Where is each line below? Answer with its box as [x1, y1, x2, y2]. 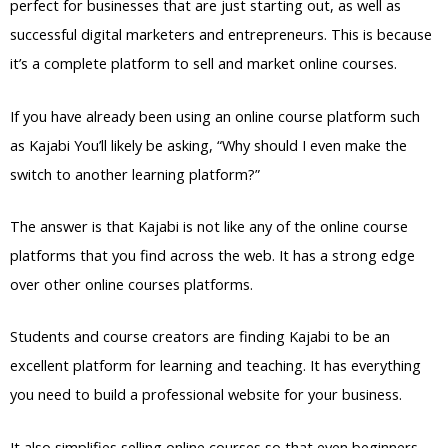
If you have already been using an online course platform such [10, 105, 420, 126]
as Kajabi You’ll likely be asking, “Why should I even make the [10, 134, 407, 155]
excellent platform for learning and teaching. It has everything [10, 355, 421, 376]
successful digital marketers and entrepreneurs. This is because [10, 24, 432, 45]
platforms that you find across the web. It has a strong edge [10, 245, 415, 266]
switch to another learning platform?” [10, 163, 260, 184]
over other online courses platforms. [10, 274, 253, 295]
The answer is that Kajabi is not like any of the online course [10, 216, 408, 237]
